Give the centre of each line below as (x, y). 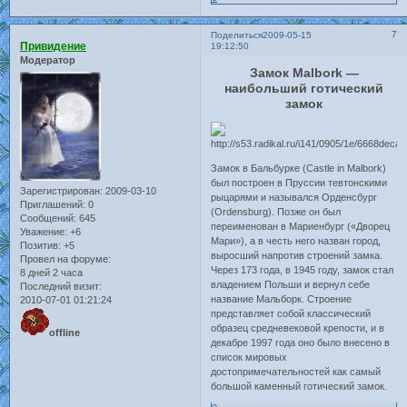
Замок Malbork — (304, 72)
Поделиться (237, 35)
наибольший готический (304, 88)
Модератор (48, 60)
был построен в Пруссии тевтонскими (299, 182)
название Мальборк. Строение (282, 298)
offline (65, 332)
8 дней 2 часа (51, 272)
